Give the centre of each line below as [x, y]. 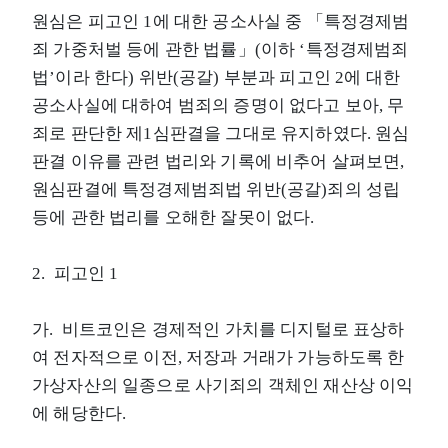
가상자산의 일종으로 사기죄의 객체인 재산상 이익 [223, 385]
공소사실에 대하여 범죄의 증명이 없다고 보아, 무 [218, 105]
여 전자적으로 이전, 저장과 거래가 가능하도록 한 [218, 357]
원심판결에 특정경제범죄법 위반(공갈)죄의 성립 [216, 189]
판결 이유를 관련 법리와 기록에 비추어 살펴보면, [218, 161]
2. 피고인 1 [77, 273]
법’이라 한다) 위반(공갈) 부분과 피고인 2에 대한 [216, 77]
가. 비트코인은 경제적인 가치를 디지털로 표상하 [218, 329]
